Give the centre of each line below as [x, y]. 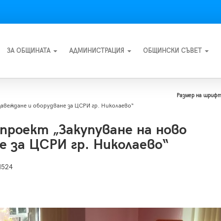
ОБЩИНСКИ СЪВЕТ [173, 51]
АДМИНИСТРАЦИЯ [98, 51]
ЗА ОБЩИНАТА [30, 51]
